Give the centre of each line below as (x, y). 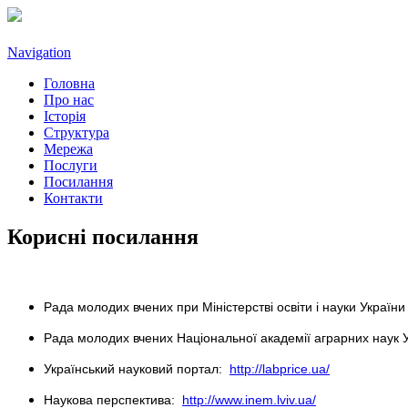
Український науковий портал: (137, 369)
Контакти (73, 199)
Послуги (71, 166)
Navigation (39, 53)
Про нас (69, 100)
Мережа (68, 149)
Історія (65, 117)
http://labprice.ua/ (280, 369)
